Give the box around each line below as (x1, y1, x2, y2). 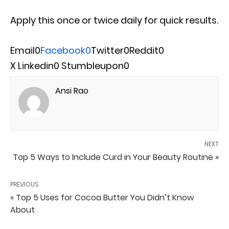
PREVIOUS (10, 180, 39, 189)
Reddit (129, 44, 158, 57)
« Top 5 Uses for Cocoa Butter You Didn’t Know (10, 192, 194, 204)
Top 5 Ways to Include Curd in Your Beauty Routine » (13, 151, 219, 164)
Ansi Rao (55, 85, 88, 97)
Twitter (91, 44, 124, 57)
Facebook (40, 44, 85, 57)
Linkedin (18, 59, 54, 73)
